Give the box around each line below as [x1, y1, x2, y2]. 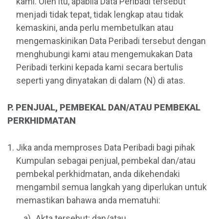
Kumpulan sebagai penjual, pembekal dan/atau [16, 155, 196, 166]
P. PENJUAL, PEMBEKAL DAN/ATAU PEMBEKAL [7, 102, 200, 112]
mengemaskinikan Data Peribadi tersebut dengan [16, 35, 206, 46]
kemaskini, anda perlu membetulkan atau [16, 22, 174, 33]
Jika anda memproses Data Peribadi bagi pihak [16, 142, 195, 153]
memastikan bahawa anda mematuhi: [16, 195, 160, 205]
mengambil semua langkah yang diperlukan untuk [16, 181, 207, 192]
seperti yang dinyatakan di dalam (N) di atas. [16, 75, 185, 86]
